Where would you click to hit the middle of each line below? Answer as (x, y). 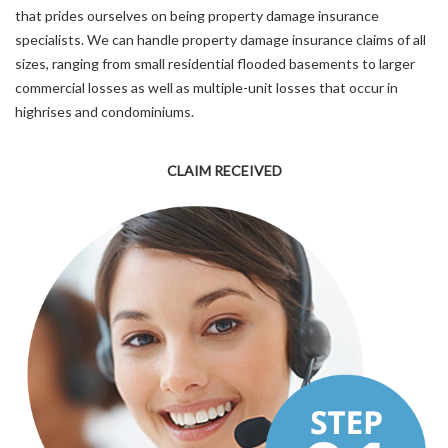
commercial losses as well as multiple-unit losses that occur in (206, 88)
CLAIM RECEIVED (224, 171)
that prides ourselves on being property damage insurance (197, 16)
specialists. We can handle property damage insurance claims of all (220, 40)
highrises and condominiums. (104, 112)
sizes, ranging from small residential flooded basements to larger (215, 64)
